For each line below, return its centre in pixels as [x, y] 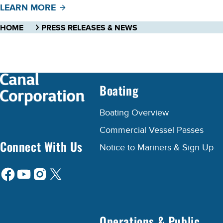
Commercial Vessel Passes [152, 130]
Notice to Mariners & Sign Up [157, 148]
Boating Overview [134, 113]
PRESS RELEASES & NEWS [89, 28]
